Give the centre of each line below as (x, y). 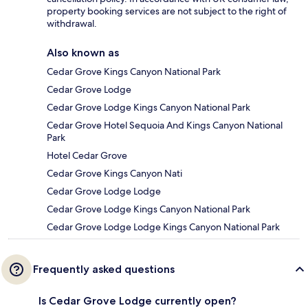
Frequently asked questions (104, 269)
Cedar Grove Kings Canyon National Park (134, 72)
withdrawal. (72, 24)
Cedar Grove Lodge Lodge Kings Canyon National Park (163, 227)
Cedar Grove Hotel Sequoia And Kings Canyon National (165, 125)
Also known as (83, 53)
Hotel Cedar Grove (87, 156)
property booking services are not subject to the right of (167, 11)
